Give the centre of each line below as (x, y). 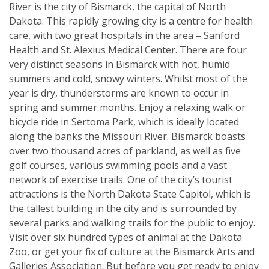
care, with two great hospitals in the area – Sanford (124, 35)
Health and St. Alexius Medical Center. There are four (128, 50)
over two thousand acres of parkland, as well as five (125, 150)
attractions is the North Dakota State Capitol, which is (130, 194)
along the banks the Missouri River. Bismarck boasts (127, 136)
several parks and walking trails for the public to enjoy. (132, 222)
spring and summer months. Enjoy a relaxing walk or (127, 107)
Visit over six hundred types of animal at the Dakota (125, 237)
